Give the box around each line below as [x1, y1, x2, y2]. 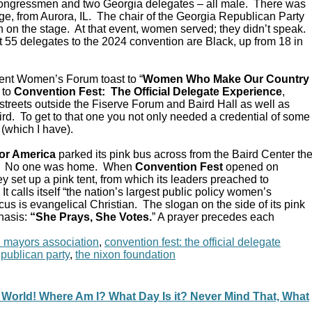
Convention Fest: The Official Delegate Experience [14, 86, 282, 98]
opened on [223, 161, 279, 173]
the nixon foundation [75, 249, 175, 261]
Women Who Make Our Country [143, 73, 309, 86]
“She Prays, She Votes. [30, 211, 152, 224]
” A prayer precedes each [152, 211, 274, 224]
